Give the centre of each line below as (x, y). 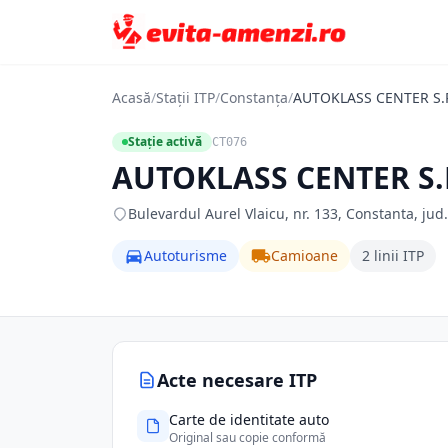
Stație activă (165, 141)
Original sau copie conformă (247, 437)
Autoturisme (185, 255)
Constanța (254, 97)
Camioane (304, 255)
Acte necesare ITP (237, 380)
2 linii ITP (393, 255)
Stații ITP (185, 97)
